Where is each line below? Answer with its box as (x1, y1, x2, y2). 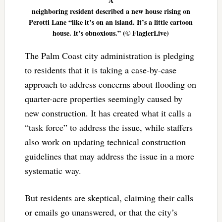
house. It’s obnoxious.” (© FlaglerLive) (53, 27, 169, 38)
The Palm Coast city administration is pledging (24, 49, 194, 61)
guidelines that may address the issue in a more (24, 150, 194, 162)
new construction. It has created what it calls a (24, 107, 191, 119)
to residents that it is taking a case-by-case (24, 63, 176, 76)
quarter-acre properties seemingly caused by (24, 92, 182, 105)
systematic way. (24, 164, 81, 176)
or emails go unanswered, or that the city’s (24, 206, 177, 218)
